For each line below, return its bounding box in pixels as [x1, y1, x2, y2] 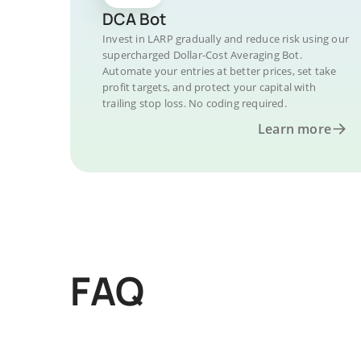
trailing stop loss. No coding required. [102, 96, 287, 110]
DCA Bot [102, 8, 166, 30]
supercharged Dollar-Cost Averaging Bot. [102, 48, 302, 62]
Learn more [258, 120, 331, 138]
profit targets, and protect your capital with [102, 80, 316, 94]
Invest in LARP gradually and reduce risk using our [102, 31, 350, 46]
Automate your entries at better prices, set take [102, 64, 337, 78]
